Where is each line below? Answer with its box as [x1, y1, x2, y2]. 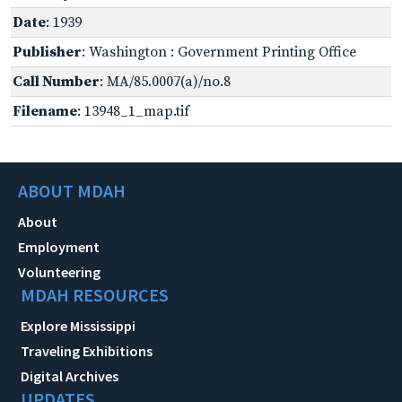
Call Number [13, 72, 100, 91]
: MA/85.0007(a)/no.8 [100, 72, 231, 91]
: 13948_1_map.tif [77, 101, 189, 120]
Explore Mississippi [21, 316, 135, 335]
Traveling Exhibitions [21, 341, 153, 360]
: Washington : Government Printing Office [82, 42, 356, 61]
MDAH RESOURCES [21, 283, 169, 306]
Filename [13, 101, 77, 120]
